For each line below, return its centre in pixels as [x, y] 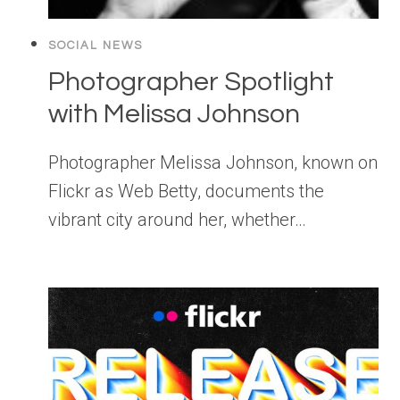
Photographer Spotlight [191, 82]
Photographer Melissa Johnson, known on [213, 163]
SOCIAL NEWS [96, 46]
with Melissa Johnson [174, 114]
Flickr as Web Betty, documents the [186, 192]
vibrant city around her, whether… [177, 220]
